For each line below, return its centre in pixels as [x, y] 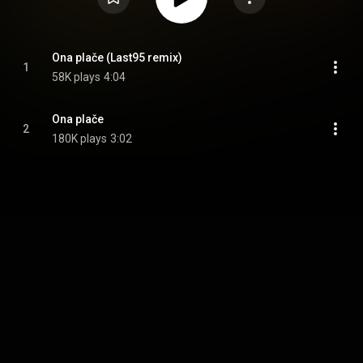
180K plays [79, 139]
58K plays [76, 77]
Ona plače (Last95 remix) [117, 58]
